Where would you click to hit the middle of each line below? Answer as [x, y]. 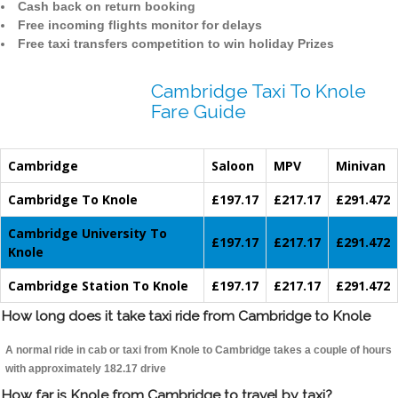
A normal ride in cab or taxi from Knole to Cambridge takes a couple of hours [199, 350]
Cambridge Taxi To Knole [259, 92]
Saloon [233, 166]
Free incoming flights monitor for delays [140, 25]
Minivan [361, 166]
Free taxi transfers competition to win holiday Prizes [176, 44]
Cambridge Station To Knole [98, 286]
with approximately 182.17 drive [86, 369]
